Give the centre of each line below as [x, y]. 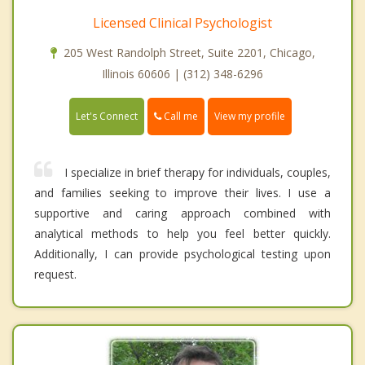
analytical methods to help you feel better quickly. [182, 233]
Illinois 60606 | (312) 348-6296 [182, 73]
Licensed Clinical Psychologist [182, 22]
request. [55, 274]
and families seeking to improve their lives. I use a [182, 192]
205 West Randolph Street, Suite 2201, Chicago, [189, 52]
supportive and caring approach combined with [182, 213]
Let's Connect [107, 116]
